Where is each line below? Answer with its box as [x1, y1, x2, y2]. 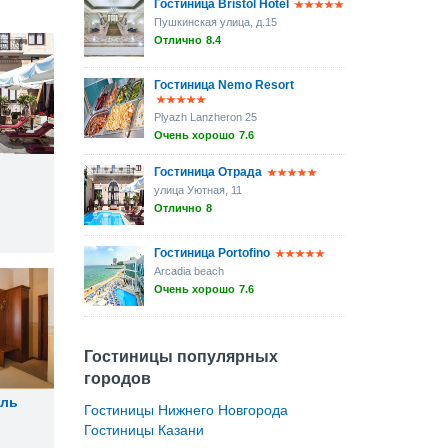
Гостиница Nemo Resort [153, 78, 294, 92]
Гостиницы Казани [83, 422, 204, 438]
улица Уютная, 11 [153, 184, 242, 196]
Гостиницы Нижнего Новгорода [83, 402, 288, 418]
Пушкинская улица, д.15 [153, 16, 277, 28]
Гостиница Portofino [153, 246, 270, 260]
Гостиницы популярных [83, 348, 278, 365]
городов [83, 370, 151, 387]
